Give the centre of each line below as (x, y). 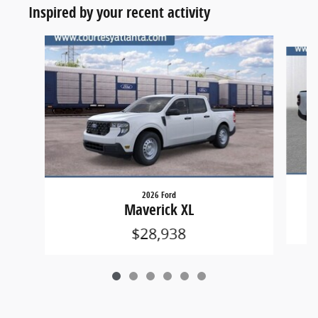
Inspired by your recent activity (119, 12)
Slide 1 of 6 (37, 43)
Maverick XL (159, 210)
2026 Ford (159, 195)
